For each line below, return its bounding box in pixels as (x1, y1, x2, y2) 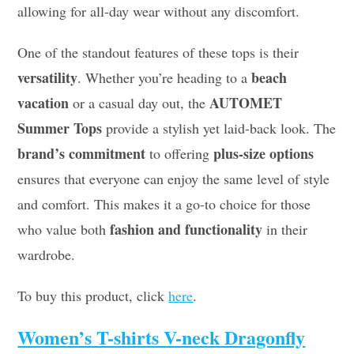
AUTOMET (209, 92, 283, 113)
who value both (17, 219, 111, 239)
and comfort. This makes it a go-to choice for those (17, 194, 311, 213)
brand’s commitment (17, 142, 146, 164)
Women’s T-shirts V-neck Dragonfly (17, 322, 306, 351)
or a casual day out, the (69, 92, 210, 112)
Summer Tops (17, 117, 103, 138)
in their (262, 219, 308, 239)
